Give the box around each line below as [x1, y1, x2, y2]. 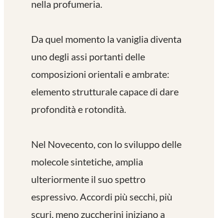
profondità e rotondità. [31, 103, 126, 115]
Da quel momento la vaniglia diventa [31, 33, 182, 45]
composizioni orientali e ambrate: [31, 68, 169, 80]
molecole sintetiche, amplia [31, 155, 143, 167]
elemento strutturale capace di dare [31, 85, 179, 97]
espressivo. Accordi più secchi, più [31, 190, 172, 202]
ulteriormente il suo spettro [31, 173, 145, 185]
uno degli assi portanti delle [31, 50, 145, 62]
